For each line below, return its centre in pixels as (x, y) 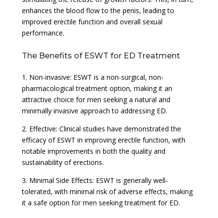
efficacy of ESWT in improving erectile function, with (103, 140)
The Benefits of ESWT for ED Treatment (101, 55)
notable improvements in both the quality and (93, 151)
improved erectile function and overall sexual (92, 21)
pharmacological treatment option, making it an (97, 88)
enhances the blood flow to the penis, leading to (98, 10)
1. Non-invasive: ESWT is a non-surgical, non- (92, 77)
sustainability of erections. (63, 162)
